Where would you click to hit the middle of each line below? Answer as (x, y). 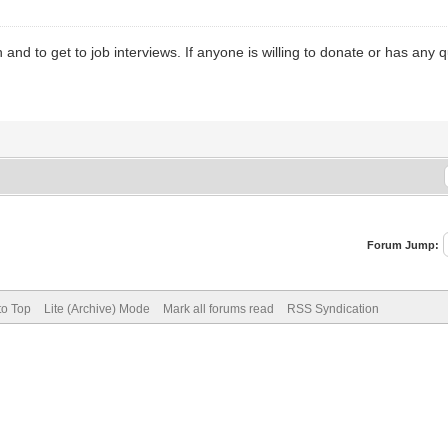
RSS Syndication (332, 308)
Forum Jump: (403, 244)
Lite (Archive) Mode (96, 308)
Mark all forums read (218, 308)
